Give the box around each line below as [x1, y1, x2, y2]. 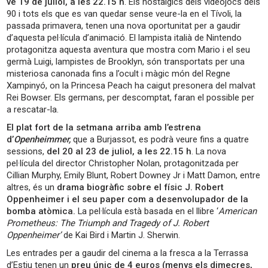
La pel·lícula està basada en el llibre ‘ [75, 206, 219, 217]
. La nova [191, 146, 227, 157]
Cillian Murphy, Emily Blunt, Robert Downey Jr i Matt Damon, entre [7, 170, 261, 181]
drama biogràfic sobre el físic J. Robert [57, 182, 224, 193]
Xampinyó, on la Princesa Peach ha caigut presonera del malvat [7, 80, 256, 92]
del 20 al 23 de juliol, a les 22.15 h [47, 146, 192, 157]
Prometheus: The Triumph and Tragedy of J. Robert [7, 218, 209, 229]
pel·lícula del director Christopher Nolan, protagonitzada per [7, 158, 239, 169]
